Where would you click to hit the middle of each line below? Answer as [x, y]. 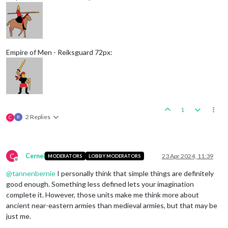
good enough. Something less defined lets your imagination [100, 184]
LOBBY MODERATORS [115, 156]
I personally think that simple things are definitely [135, 173]
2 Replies [38, 117]
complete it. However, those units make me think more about [103, 194]
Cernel [35, 156]
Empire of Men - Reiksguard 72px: [59, 52]
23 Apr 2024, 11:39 [188, 156]
